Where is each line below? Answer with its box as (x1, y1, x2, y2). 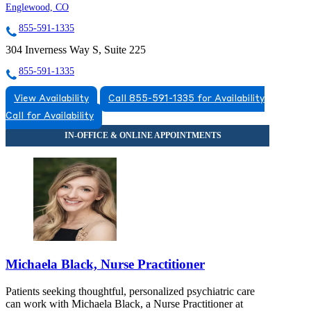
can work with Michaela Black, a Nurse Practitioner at (6, 297, 243, 310)
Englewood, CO (6, 2, 69, 13)
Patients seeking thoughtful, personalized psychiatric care (6, 285, 255, 297)
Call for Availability (6, 112, 94, 121)
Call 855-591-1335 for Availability (108, 94, 264, 104)
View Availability (14, 94, 89, 104)
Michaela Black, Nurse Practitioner (6, 256, 205, 271)
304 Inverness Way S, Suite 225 (6, 44, 146, 56)
